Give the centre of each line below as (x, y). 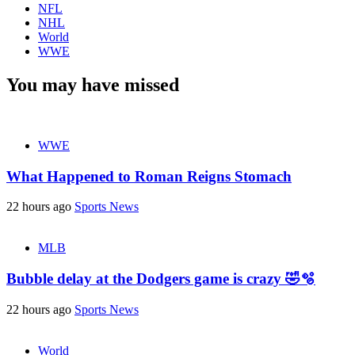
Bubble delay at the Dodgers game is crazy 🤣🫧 (161, 279)
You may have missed (93, 84)
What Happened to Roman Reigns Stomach (149, 176)
